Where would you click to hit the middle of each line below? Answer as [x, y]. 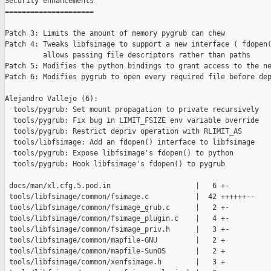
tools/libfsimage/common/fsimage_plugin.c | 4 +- [117, 219]
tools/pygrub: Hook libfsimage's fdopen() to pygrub [115, 164]
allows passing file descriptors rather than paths [128, 55]
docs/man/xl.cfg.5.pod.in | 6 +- [117, 186]
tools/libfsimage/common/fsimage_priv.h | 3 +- [117, 230]
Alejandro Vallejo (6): [51, 99]
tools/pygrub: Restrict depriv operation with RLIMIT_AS [123, 132]
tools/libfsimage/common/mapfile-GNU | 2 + [115, 240]
